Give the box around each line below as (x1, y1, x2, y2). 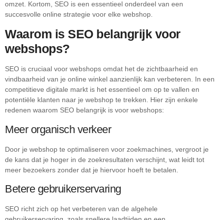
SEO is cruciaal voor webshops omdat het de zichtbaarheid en (5, 65, 198, 73)
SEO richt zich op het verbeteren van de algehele (5, 205, 158, 213)
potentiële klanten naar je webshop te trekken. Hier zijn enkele (5, 96, 198, 104)
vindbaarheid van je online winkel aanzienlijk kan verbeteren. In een (5, 75, 215, 83)
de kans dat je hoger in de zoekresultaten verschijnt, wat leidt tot (5, 155, 204, 164)
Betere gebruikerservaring (5, 183, 121, 195)
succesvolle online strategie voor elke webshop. (5, 10, 153, 18)
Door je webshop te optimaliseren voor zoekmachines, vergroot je (5, 145, 209, 153)
